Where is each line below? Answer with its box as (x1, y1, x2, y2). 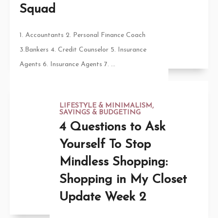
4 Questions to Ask (59, 120, 165, 134)
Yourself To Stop (59, 138, 151, 151)
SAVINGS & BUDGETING (59, 109, 141, 116)
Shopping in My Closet (59, 173, 187, 186)
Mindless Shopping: (59, 155, 167, 169)
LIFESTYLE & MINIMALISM (59, 102, 152, 109)
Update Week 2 (59, 190, 146, 204)
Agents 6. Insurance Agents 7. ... (19, 60, 115, 68)
